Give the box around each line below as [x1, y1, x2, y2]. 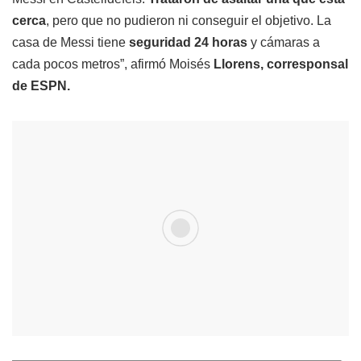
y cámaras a [247, 35, 320, 49]
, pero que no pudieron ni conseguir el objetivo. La [46, 13, 331, 27]
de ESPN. [12, 78, 70, 93]
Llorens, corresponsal [214, 56, 348, 71]
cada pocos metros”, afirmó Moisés [12, 56, 214, 71]
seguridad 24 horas [126, 35, 247, 49]
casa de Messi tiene [12, 35, 126, 49]
